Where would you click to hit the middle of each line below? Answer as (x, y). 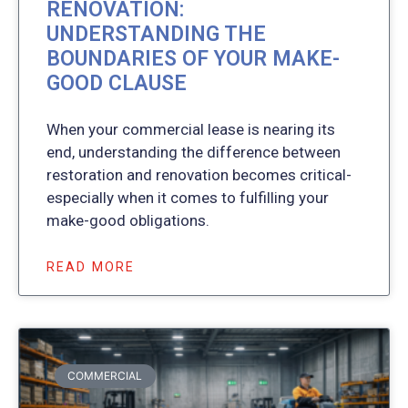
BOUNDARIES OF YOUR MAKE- (193, 58)
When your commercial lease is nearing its (191, 129)
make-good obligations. (128, 220)
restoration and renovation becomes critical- (199, 174)
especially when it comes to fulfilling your (188, 197)
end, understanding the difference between (194, 152)
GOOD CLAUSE (117, 83)
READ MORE (91, 266)
